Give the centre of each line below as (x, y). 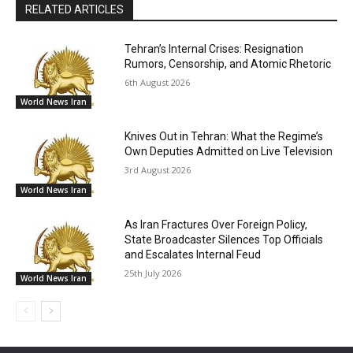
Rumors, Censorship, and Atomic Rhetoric (228, 63)
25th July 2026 (153, 273)
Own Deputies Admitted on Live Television (229, 152)
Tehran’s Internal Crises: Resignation (214, 48)
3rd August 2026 (158, 170)
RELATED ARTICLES (74, 9)
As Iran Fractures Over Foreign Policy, (216, 225)
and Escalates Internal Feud (193, 255)
